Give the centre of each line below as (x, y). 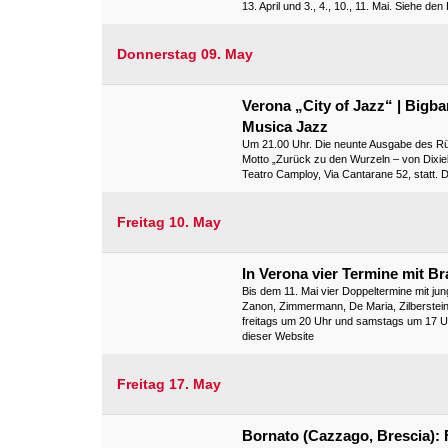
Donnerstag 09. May (185, 54)
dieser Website (278, 336)
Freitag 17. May (169, 384)
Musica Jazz (285, 126)
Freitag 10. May (169, 222)
